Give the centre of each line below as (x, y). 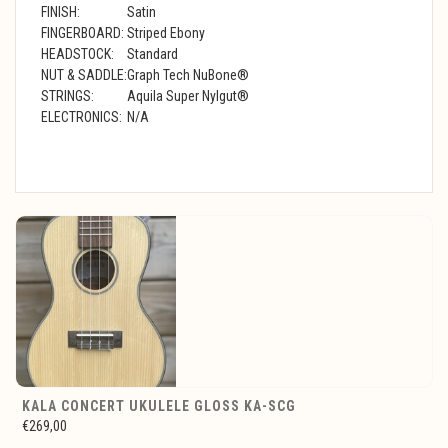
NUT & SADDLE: (84, 74)
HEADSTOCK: (77, 53)
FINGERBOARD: (82, 32)
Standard (152, 53)
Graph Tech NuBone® (188, 74)
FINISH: (60, 11)
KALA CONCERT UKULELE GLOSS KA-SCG (159, 405)
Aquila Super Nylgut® (188, 95)
